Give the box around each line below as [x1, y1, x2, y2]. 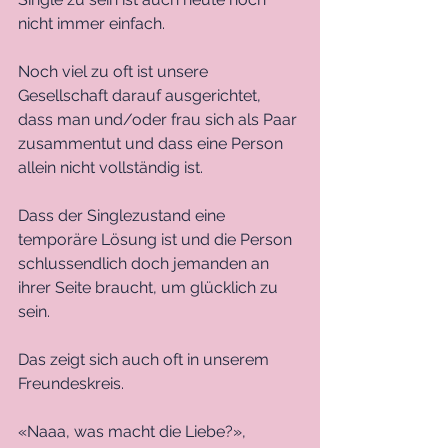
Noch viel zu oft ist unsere [18, 61, 212, 81]
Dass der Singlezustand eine [18, 205, 229, 225]
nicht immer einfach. [18, 13, 165, 33]
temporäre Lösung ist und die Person [18, 229, 296, 249]
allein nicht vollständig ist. [18, 157, 207, 177]
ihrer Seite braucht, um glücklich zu [18, 277, 282, 297]
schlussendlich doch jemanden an [18, 253, 273, 273]
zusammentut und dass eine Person [18, 133, 287, 153]
